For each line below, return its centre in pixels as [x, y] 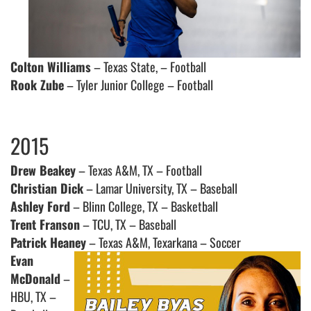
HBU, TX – [33, 297]
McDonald [35, 279]
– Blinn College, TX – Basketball [144, 207]
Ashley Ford [40, 207]
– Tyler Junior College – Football [138, 85]
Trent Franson [45, 225]
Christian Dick [47, 188]
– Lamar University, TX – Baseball [160, 188]
